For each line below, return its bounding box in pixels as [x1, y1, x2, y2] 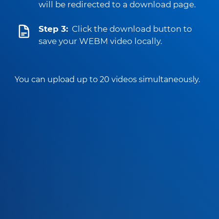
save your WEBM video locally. [39, 36, 162, 46]
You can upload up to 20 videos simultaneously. [15, 74, 200, 84]
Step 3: [39, 24, 68, 34]
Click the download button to [72, 24, 192, 34]
